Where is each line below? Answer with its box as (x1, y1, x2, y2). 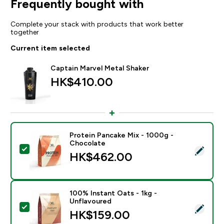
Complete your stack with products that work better (10, 19, 183, 28)
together (10, 27, 39, 36)
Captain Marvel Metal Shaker (50, 63, 149, 72)
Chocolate (69, 138, 105, 147)
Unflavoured (69, 196, 111, 205)
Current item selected (10, 43, 90, 52)
